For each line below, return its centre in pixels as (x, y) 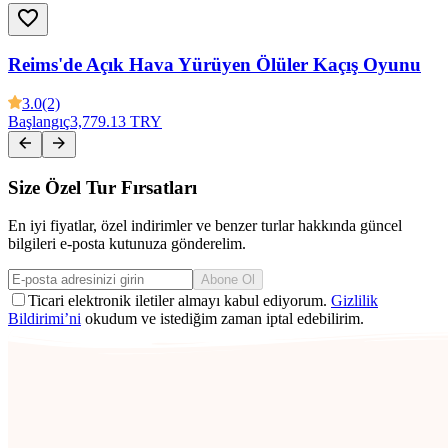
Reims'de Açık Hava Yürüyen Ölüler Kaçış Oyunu (214, 65)
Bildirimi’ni (44, 319)
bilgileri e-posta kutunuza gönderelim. (127, 244)
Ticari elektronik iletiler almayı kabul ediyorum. (179, 301)
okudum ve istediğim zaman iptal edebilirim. (222, 319)
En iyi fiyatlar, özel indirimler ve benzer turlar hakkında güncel (205, 226)
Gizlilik (354, 301)
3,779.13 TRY (116, 121)
